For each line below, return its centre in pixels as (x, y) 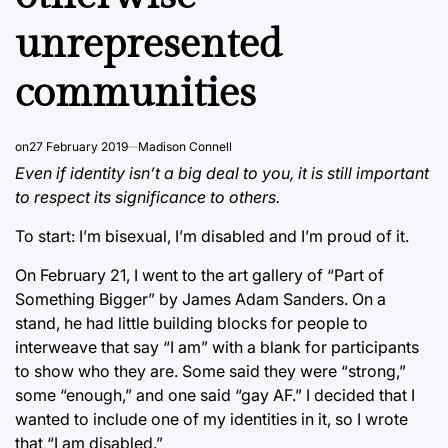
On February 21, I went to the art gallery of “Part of (199, 275)
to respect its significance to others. (147, 197)
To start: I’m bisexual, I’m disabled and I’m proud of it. (212, 236)
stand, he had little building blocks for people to (191, 323)
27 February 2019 (78, 147)
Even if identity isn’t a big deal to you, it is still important (222, 173)
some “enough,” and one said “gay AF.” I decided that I (215, 395)
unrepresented (148, 45)
